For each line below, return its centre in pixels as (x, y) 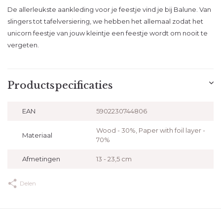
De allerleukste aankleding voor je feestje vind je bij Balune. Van (109, 9)
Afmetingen (41, 159)
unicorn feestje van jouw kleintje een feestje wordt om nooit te (108, 33)
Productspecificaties (60, 85)
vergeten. (24, 45)
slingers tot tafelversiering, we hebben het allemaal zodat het (105, 21)
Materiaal (37, 135)
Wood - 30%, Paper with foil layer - (150, 130)
